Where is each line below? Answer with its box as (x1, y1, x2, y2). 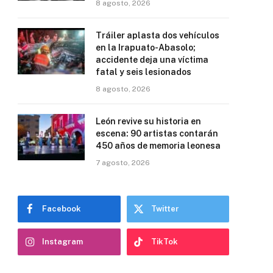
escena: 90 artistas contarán (96, 128, 218, 138)
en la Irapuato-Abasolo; (96, 42, 196, 52)
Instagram (42, 236, 83, 246)
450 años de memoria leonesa (96, 140, 221, 151)
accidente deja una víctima (96, 54, 208, 65)
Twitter (151, 204, 179, 213)
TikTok (151, 236, 178, 246)
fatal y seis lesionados (96, 66, 191, 77)
